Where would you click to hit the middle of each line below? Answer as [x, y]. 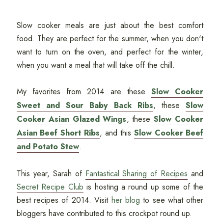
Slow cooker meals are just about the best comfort [110, 25]
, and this [117, 133]
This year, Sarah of [51, 173]
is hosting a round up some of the [143, 187]
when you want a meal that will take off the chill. [96, 65]
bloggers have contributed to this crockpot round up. [104, 213]
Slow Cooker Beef [169, 133]
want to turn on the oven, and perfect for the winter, [110, 52]
